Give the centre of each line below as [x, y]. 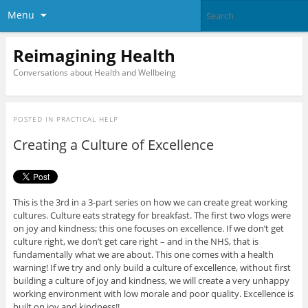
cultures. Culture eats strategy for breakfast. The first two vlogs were [152, 216]
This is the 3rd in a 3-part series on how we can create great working [150, 202]
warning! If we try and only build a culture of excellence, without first [152, 268]
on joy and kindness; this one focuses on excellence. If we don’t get [148, 229]
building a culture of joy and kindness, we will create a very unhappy [151, 281]
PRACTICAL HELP [87, 119]
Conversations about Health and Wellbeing [94, 72]
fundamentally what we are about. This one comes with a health [143, 255]
